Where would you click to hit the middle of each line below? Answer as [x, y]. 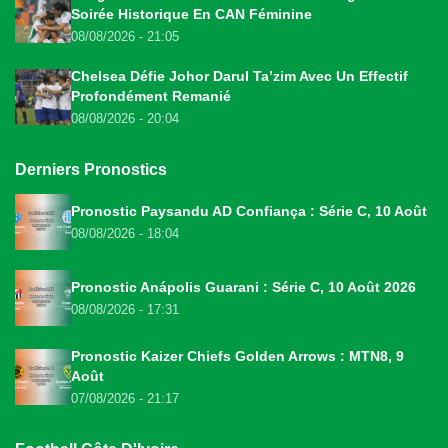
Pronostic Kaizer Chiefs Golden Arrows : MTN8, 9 [237, 356]
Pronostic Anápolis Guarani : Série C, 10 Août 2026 [243, 287]
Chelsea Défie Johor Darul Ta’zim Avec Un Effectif [239, 76]
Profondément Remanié [151, 96]
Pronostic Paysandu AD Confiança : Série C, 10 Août [249, 211]
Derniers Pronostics [91, 170]
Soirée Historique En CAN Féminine [191, 14]
